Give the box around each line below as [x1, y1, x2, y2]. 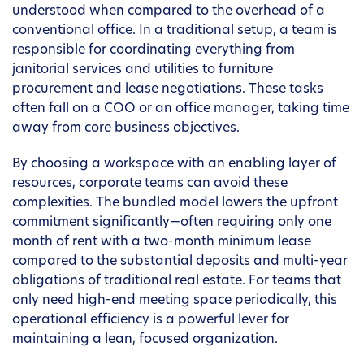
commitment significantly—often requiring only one [12, 216, 331, 230]
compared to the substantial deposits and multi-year [12, 255, 348, 269]
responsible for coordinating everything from [12, 44, 295, 58]
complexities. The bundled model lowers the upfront [12, 197, 338, 210]
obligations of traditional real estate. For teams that [12, 275, 341, 288]
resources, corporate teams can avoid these [12, 177, 288, 191]
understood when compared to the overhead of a [12, 5, 325, 19]
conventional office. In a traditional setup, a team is [12, 24, 337, 38]
